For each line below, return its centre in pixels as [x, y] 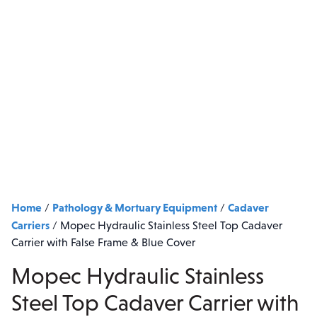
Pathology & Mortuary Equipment [135, 207]
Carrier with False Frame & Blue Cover [103, 242]
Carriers [30, 225]
